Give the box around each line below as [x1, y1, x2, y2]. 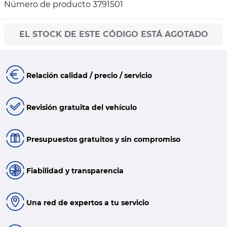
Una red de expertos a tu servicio [26, 198, 149, 208]
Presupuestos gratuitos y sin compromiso [26, 134, 180, 144]
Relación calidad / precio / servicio [26, 71, 152, 81]
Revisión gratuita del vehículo [26, 102, 137, 112]
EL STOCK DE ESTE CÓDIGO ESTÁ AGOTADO [19, 29, 208, 40]
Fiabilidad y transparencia [26, 166, 124, 176]
